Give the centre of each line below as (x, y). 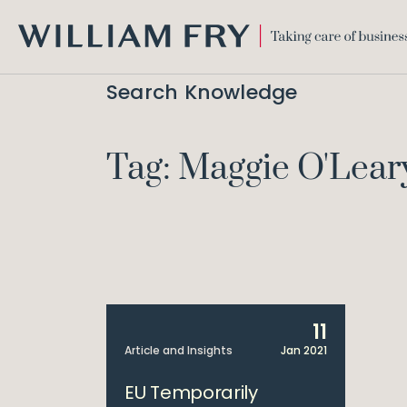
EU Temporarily (191, 392)
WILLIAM (42, 55)
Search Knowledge (202, 92)
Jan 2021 (303, 350)
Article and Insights (179, 350)
